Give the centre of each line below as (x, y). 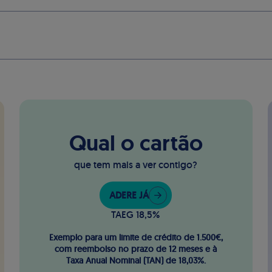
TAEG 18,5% (136, 215)
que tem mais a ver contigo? (136, 165)
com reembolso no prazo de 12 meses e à (136, 249)
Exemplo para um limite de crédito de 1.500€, (136, 237)
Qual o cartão (136, 143)
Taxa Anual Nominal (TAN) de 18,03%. (136, 260)
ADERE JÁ (129, 195)
